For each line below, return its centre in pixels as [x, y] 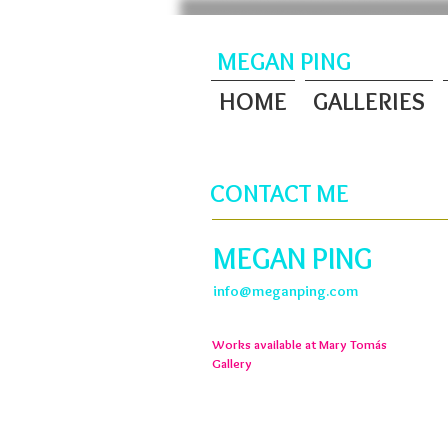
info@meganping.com [286, 291]
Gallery [232, 363]
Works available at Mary [281, 344]
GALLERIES [369, 101]
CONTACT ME [279, 193]
